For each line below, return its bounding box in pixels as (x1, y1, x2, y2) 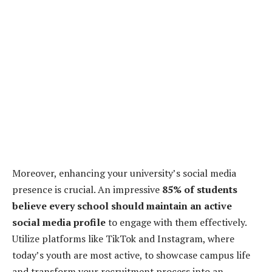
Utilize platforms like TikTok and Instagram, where (12, 231, 234, 245)
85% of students (162, 182, 237, 196)
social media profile (12, 215, 106, 229)
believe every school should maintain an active (12, 199, 232, 212)
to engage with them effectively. (106, 215, 246, 229)
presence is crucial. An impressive (12, 182, 162, 196)
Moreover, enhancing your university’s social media (12, 166, 236, 180)
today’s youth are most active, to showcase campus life (12, 248, 250, 262)
